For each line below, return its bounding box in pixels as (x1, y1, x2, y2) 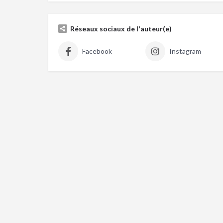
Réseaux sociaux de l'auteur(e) (70, 24, 172, 33)
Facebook (82, 46, 112, 55)
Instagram (169, 46, 201, 55)
